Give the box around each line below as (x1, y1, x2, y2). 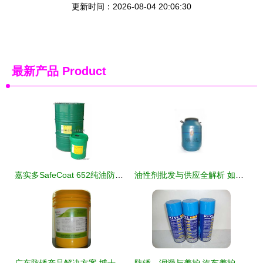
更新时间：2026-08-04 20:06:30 (72, 2, 191, 11)
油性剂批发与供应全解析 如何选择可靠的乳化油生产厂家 (235, 170, 244, 180)
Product (59, 65, 106, 77)
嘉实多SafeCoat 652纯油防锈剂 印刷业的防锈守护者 (115, 170, 123, 180)
